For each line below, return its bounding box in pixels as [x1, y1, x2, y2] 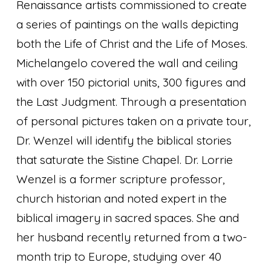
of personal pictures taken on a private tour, [16, 114, 252, 129]
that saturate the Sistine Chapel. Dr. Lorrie [16, 152, 233, 168]
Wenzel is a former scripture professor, [16, 172, 226, 187]
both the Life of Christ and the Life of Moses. [16, 36, 248, 51]
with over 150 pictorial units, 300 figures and [16, 75, 246, 90]
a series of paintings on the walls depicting [16, 17, 240, 32]
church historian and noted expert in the [16, 191, 227, 206]
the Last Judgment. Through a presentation [16, 94, 247, 109]
